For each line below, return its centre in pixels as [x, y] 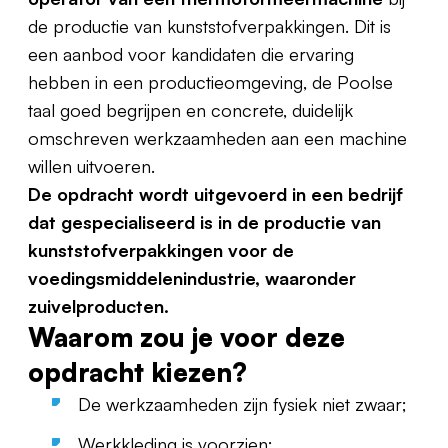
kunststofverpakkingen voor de [161, 250]
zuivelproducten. [98, 306]
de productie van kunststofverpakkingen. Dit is [209, 26]
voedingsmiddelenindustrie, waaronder [192, 278]
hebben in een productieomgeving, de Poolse [210, 82]
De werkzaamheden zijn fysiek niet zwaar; [242, 404]
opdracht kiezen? [137, 372]
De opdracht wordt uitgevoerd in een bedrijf [215, 194]
